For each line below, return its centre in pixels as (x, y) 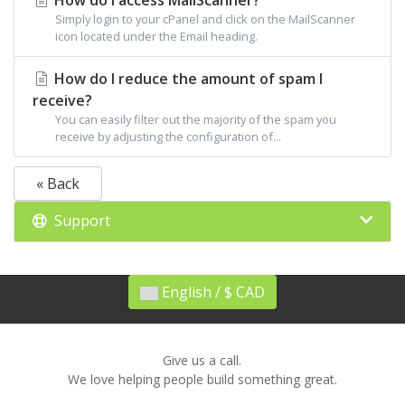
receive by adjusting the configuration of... (168, 137)
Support (79, 221)
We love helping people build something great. (202, 379)
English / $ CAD (250, 292)
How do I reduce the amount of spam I (187, 79)
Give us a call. (202, 360)
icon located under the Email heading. (156, 36)
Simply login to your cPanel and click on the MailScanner (205, 19)
